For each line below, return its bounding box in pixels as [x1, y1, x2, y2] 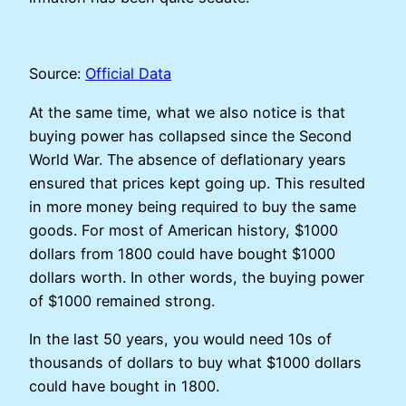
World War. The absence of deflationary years [29, 150, 346, 169]
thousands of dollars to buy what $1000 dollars [29, 353, 362, 372]
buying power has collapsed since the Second [29, 126, 352, 145]
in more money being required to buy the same [29, 197, 356, 216]
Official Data [85, 64, 171, 83]
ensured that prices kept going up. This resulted [29, 173, 365, 192]
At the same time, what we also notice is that [29, 102, 345, 121]
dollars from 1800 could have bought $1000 [29, 244, 335, 263]
